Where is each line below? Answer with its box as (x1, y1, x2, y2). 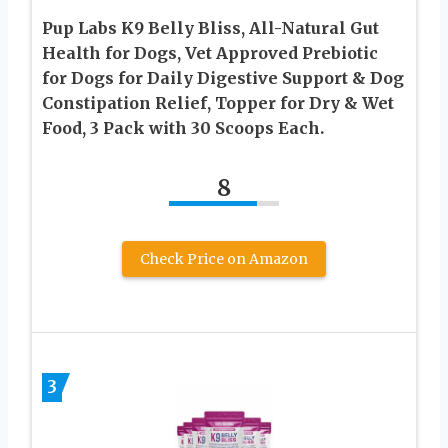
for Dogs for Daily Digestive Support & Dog (42, 68, 404, 89)
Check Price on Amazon (140, 250, 308, 269)
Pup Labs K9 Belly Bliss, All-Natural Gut (42, 18, 379, 39)
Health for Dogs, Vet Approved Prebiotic (42, 43, 378, 64)
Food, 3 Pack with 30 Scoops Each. (42, 118, 324, 139)
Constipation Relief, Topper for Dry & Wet (42, 93, 394, 114)
